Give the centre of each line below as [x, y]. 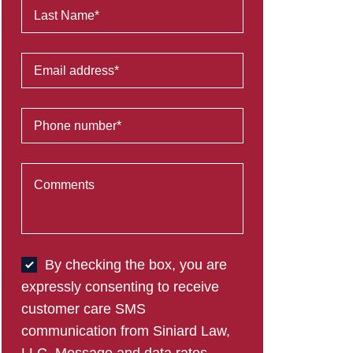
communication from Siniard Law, [126, 331]
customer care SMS [84, 309]
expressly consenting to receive [120, 287]
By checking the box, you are [136, 265]
